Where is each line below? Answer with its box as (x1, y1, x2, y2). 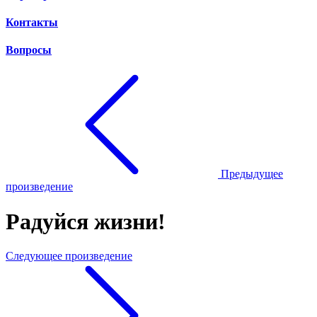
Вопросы (6, 44, 52, 57)
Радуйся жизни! (6, 208, 166, 234)
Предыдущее (221, 168, 283, 180)
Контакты (6, 16, 58, 28)
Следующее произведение (6, 250, 132, 263)
